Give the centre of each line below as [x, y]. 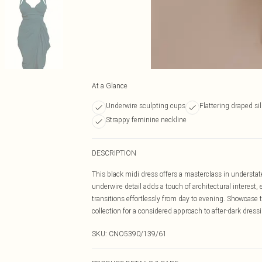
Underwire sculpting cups [146, 106]
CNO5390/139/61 [138, 234]
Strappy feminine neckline [146, 120]
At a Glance [110, 86]
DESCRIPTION [114, 153]
